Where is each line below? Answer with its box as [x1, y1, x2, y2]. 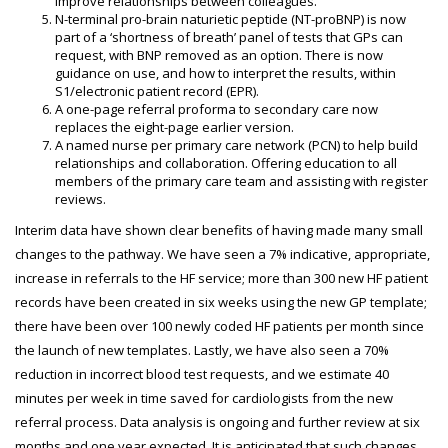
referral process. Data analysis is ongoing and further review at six [15, 413, 420, 431]
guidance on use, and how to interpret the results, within [55, 64, 396, 82]
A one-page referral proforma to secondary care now [55, 100, 378, 118]
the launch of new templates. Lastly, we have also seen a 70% [15, 341, 389, 359]
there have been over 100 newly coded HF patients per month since [15, 317, 424, 335]
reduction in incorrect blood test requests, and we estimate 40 [15, 365, 389, 383]
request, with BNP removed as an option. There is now [55, 46, 383, 64]
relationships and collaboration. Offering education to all [55, 154, 397, 172]
